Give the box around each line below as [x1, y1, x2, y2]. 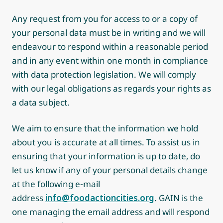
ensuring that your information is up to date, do [12, 150, 200, 162]
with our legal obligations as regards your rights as [12, 83, 211, 94]
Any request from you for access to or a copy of [12, 13, 198, 24]
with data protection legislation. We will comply [12, 69, 196, 80]
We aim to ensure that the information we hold [12, 122, 198, 134]
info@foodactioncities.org [45, 192, 154, 204]
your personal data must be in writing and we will [12, 27, 206, 38]
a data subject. [12, 97, 70, 108]
